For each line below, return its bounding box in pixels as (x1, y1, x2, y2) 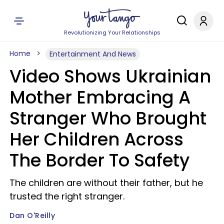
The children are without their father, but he (9, 176, 203, 189)
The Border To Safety (9, 148, 189, 172)
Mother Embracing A (9, 85, 190, 109)
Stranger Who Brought (9, 106, 206, 130)
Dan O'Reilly (9, 210, 55, 220)
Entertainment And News (49, 49, 136, 59)
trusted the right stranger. (9, 190, 124, 202)
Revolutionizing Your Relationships (63, 28, 160, 36)
